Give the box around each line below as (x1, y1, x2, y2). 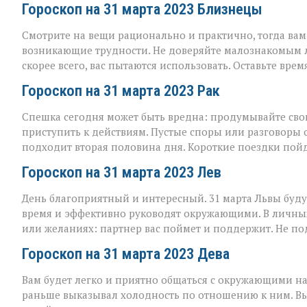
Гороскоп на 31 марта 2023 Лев (22, 162, 221, 181)
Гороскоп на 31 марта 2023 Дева (22, 244, 230, 262)
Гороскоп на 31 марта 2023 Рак (22, 81, 220, 99)
